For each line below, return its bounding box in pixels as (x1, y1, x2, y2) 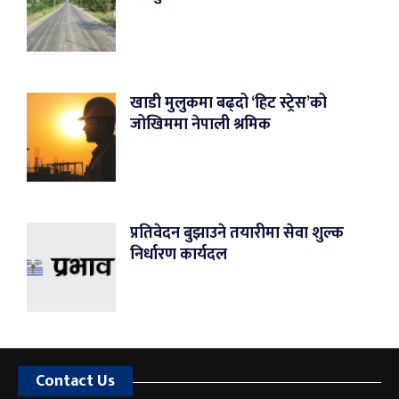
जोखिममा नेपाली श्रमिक (130, 110, 271, 138)
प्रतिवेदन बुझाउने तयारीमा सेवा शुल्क (130, 219, 344, 247)
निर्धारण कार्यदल (130, 240, 227, 268)
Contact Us (36, 367, 115, 395)
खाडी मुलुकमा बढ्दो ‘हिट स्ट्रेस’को (130, 89, 327, 117)
